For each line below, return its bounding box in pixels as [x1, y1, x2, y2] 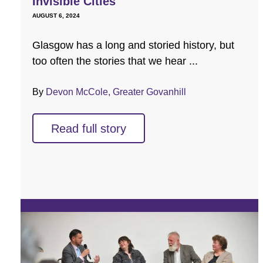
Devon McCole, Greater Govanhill [46, 87, 186, 97]
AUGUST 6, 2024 [32, 12, 80, 19]
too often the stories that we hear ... [32, 55, 198, 68]
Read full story [51, 122, 126, 136]
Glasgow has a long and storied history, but [32, 39, 234, 52]
